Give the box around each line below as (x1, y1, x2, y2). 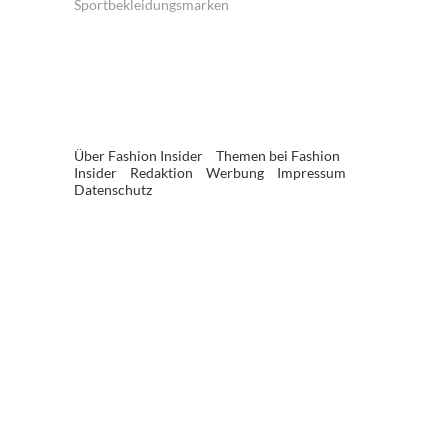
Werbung (206, 163, 264, 181)
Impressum (277, 163, 346, 181)
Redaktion (130, 163, 193, 181)
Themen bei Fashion (216, 146, 340, 164)
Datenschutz (74, 180, 152, 198)
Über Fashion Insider (74, 146, 203, 164)
